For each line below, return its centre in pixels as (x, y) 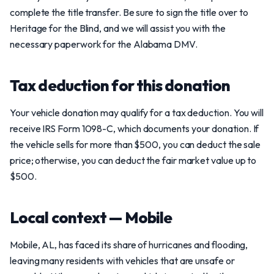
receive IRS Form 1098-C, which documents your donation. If (135, 128)
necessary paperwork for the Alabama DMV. (104, 44)
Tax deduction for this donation (120, 85)
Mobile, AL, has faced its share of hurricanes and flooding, (129, 245)
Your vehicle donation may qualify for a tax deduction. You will (137, 113)
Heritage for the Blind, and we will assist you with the (118, 28)
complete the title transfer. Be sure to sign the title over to (129, 12)
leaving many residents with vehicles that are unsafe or (122, 261)
